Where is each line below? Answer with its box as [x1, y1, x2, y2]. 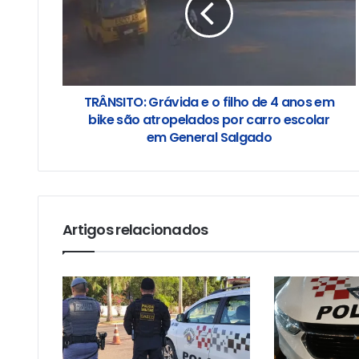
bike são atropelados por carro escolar [88, 110, 330, 129]
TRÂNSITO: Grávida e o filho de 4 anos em [83, 92, 335, 111]
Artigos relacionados [63, 219, 208, 240]
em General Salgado [146, 127, 272, 147]
